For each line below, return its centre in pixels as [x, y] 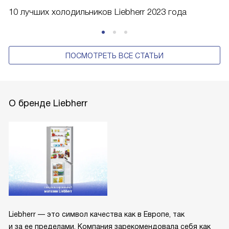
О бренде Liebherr [48, 103]
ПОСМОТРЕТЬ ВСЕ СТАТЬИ [114, 55]
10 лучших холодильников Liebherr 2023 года [98, 12]
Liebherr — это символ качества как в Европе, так [97, 214]
